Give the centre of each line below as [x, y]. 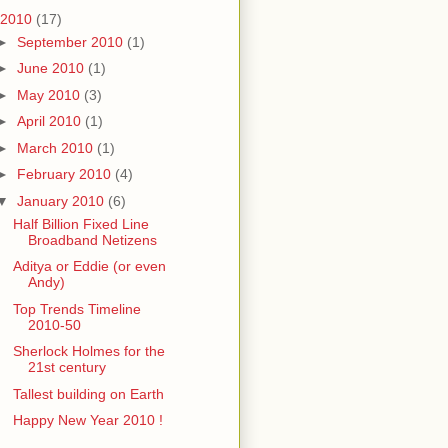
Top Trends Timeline [76, 308]
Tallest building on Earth [88, 393]
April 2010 [50, 121]
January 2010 [62, 200]
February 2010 [65, 174]
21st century [66, 367]
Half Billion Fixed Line [80, 223]
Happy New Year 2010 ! [87, 420]
